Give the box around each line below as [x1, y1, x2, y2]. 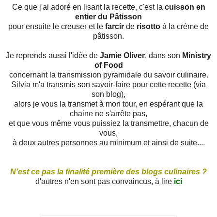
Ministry [182, 51, 211, 60]
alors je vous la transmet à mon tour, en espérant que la [14, 100, 203, 108]
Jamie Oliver [100, 51, 145, 60]
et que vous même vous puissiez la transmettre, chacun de [8, 119, 209, 128]
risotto [137, 22, 162, 31]
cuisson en [164, 3, 205, 12]
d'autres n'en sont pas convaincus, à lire [35, 177, 174, 186]
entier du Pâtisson [75, 13, 142, 21]
